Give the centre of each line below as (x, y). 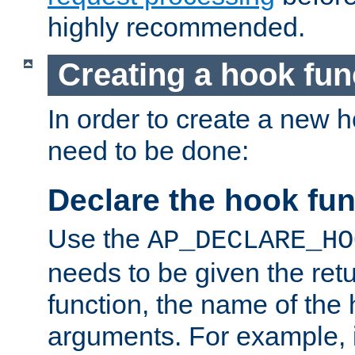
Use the (97, 239)
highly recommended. (176, 27)
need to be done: (148, 151)
